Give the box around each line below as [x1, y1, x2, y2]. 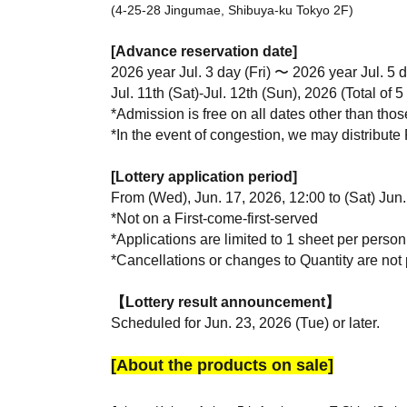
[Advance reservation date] [111, 44, 297, 60]
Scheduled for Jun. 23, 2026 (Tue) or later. [111, 315, 380, 332]
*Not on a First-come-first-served [111, 211, 318, 227]
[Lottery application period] [111, 169, 297, 185]
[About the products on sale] [111, 356, 333, 375]
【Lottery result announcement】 [111, 294, 340, 311]
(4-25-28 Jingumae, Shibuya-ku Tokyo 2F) [111, 3, 353, 18]
